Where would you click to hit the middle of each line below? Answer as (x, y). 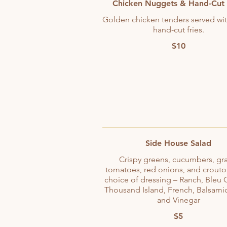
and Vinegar (178, 200)
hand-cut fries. (178, 30)
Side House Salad (178, 143)
